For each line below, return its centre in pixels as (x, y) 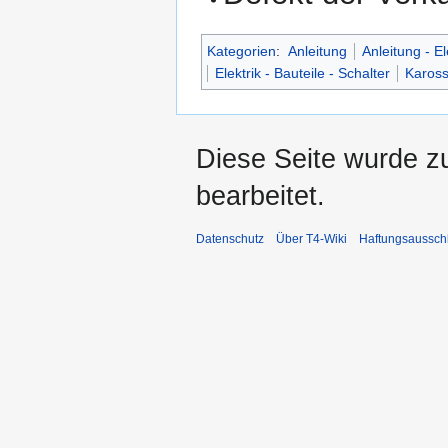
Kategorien (241, 51)
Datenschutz (230, 239)
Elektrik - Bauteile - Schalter (302, 73)
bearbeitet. (260, 196)
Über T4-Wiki (311, 239)
